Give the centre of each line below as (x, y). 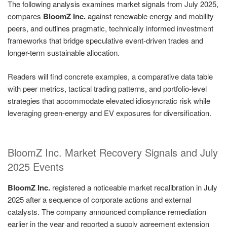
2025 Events (36, 167)
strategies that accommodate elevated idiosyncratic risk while (109, 100)
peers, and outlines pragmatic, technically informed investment (110, 28)
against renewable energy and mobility (150, 16)
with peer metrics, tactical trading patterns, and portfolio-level (107, 88)
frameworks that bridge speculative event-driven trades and (105, 41)
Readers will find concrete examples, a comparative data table (110, 76)
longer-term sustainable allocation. (64, 53)
